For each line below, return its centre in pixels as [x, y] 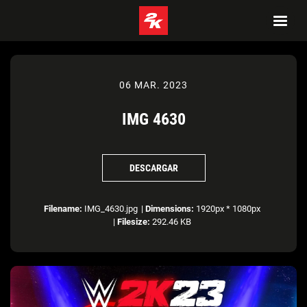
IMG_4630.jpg [110, 209]
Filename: [63, 209]
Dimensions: [169, 209]
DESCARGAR [153, 168]
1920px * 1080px [227, 209]
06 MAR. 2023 [153, 85]
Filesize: [133, 222]
